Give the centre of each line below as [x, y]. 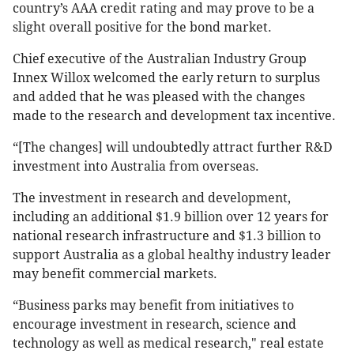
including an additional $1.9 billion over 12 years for [171, 217]
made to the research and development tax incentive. [174, 116]
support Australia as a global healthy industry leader [172, 255]
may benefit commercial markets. [115, 274]
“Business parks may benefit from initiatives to [153, 306]
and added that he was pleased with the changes [159, 97]
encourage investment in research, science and [154, 325]
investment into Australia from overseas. [136, 167]
